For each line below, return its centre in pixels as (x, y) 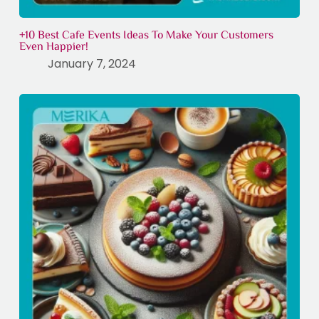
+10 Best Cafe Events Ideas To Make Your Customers (146, 34)
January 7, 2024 (91, 63)
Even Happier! (53, 45)
